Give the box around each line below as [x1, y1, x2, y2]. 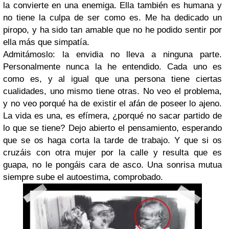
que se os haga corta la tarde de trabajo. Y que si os [3, 135, 222, 145]
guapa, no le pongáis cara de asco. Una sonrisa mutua [3, 160, 222, 170]
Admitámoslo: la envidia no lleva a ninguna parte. [3, 50, 222, 59]
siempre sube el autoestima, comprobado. [3, 172, 163, 182]
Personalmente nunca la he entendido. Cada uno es [3, 62, 222, 72]
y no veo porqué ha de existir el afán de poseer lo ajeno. [3, 99, 222, 108]
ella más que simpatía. [3, 37, 89, 47]
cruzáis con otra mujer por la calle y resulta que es [3, 148, 222, 157]
